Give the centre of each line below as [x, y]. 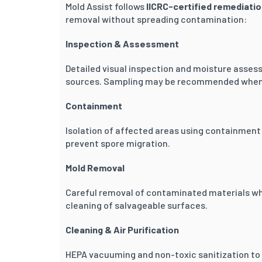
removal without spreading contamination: [156, 19]
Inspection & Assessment [122, 43]
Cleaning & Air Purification [122, 229]
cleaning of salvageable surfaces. [137, 205]
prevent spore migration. [118, 143]
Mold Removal [95, 167]
